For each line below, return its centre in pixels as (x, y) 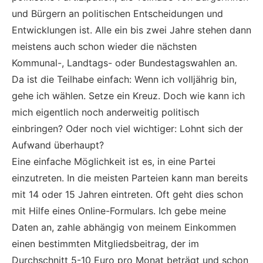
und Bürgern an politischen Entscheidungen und (117, 14)
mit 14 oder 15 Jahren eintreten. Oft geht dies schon (127, 195)
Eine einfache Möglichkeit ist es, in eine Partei (114, 162)
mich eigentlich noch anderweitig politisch (105, 112)
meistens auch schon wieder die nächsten (104, 47)
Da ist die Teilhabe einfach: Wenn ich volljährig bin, (124, 80)
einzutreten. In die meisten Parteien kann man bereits (130, 178)
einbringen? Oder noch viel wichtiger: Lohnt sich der (127, 129)
